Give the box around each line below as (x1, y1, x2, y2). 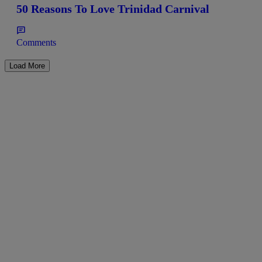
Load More (9, 61, 45, 70)
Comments (16, 37, 56, 47)
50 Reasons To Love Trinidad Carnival (16, 2, 209, 16)
